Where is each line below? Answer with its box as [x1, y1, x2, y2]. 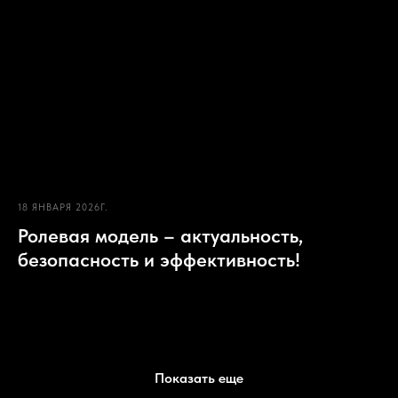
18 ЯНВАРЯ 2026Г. [18, 202, 108, 214]
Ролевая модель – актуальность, [18, 224, 303, 248]
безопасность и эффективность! [18, 248, 300, 272]
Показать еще [155, 370, 243, 387]
